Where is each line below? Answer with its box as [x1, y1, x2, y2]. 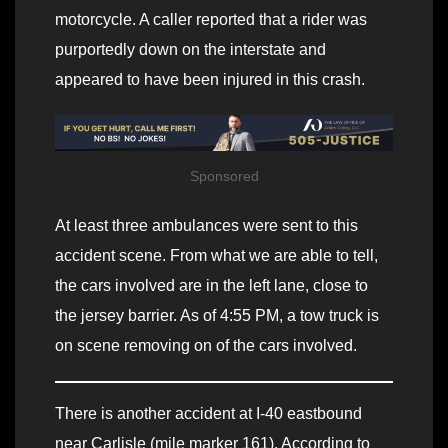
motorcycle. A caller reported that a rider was [55, 10, 367, 28]
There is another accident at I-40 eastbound [55, 404, 362, 422]
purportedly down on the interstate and [55, 40, 326, 58]
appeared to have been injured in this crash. [55, 70, 365, 88]
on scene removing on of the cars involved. [55, 336, 357, 354]
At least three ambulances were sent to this [55, 216, 358, 234]
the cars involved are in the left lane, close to [55, 276, 368, 294]
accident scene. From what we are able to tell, [55, 246, 378, 264]
